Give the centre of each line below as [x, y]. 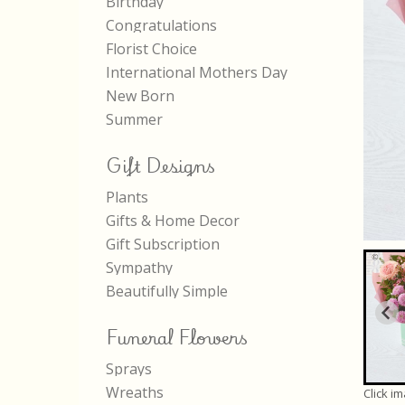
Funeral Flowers [177, 337]
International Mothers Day [197, 72]
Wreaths [135, 392]
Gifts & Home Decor [173, 221]
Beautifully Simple [167, 291]
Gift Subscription [163, 244]
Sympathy [139, 268]
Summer [134, 119]
